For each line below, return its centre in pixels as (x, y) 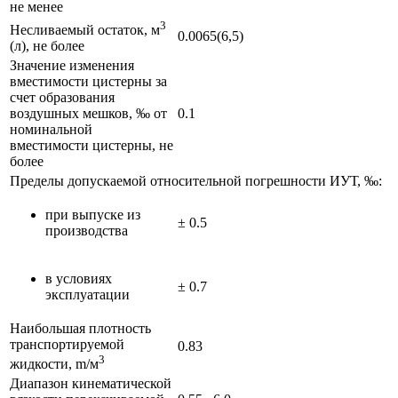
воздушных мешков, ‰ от (88, 113)
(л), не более (47, 46)
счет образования (62, 97)
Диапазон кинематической (91, 383)
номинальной (51, 129)
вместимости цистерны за (88, 81)
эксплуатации (88, 294)
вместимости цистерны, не (92, 145)
